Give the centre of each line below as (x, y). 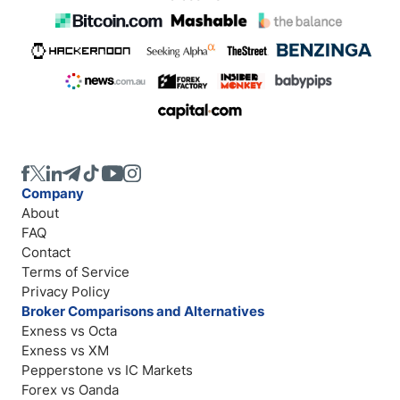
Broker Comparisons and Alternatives (143, 311)
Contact (46, 252)
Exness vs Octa (69, 331)
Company (53, 193)
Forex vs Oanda (70, 390)
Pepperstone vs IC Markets (107, 370)
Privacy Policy (66, 292)
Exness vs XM (65, 350)
